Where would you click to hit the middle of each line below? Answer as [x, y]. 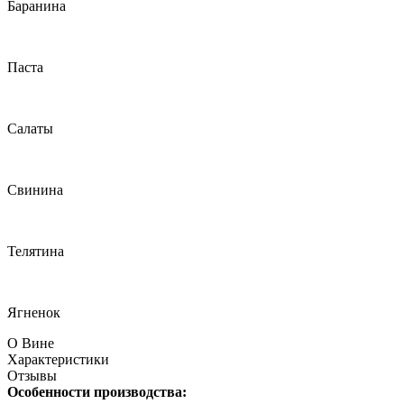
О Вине [31, 344]
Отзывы [32, 376]
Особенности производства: [97, 392]
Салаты [30, 129]
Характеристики [58, 360]
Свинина [35, 190]
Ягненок [34, 313]
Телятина [36, 252]
